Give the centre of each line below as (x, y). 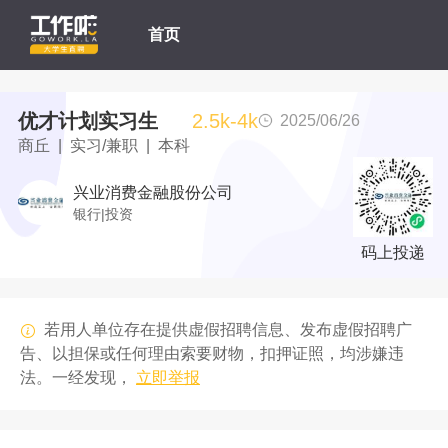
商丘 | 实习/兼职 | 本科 (104, 145)
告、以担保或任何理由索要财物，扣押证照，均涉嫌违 (212, 353)
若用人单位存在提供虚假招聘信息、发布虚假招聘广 (228, 329)
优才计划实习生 (88, 121)
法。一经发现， (76, 377)
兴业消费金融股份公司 (153, 192)
